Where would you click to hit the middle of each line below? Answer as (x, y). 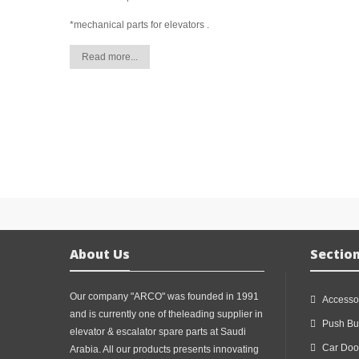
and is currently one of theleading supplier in (166, 315)
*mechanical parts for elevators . (139, 25)
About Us (100, 254)
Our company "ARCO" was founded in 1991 (164, 297)
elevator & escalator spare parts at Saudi (158, 332)
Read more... (110, 57)
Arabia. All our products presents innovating (164, 350)
